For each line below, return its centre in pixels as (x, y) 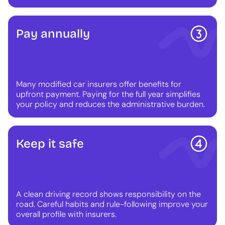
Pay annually (53, 34)
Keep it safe (50, 144)
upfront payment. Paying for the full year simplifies (108, 94)
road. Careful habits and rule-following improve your (112, 204)
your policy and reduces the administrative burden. (110, 104)
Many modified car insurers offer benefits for (99, 84)
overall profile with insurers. (66, 214)
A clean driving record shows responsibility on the (108, 194)
